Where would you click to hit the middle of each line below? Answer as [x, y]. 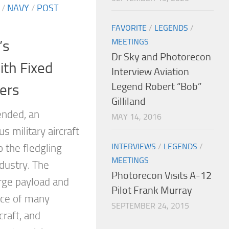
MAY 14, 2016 [136, 117]
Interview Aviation [150, 72]
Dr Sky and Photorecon [161, 57]
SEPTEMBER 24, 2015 [150, 205]
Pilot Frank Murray [152, 190]
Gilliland [129, 101]
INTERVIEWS [134, 146]
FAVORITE [129, 28]
